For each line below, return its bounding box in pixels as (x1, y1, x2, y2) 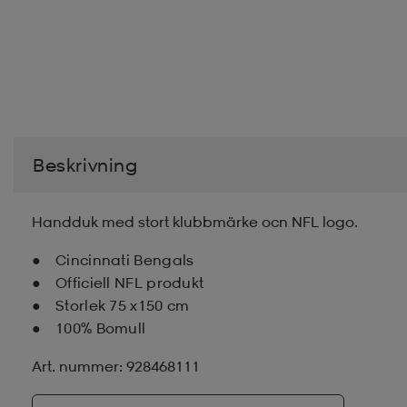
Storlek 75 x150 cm (55, 296, 190, 315)
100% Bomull (55, 319, 146, 338)
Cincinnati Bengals (55, 251, 194, 270)
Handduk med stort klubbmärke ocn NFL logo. (32, 213, 358, 232)
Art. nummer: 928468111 (32, 357, 200, 376)
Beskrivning (33, 154, 138, 177)
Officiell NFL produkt (55, 273, 204, 293)
